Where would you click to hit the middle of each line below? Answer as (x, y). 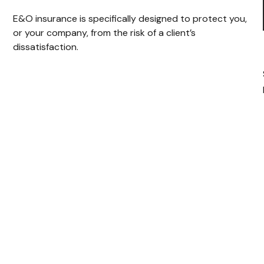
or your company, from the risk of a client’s (105, 32)
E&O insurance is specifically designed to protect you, (130, 18)
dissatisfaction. (46, 47)
